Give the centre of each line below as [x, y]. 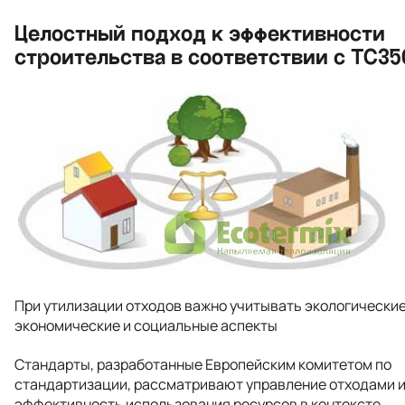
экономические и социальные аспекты [146, 325]
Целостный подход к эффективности [200, 33]
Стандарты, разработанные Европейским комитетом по [203, 364]
